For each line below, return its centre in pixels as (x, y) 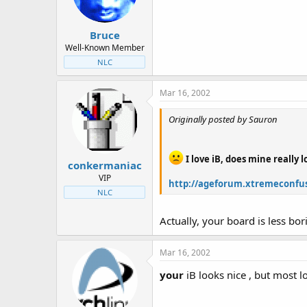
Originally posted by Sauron (223, 119)
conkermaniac (105, 165)
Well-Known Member (105, 47)
